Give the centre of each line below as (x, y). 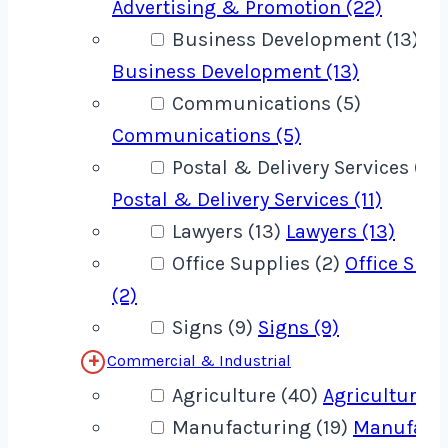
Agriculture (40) (247, 396)
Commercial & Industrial (199, 361)
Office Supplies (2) (258, 264)
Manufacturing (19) (262, 428)
